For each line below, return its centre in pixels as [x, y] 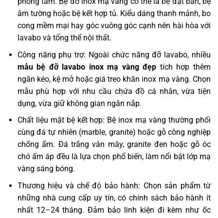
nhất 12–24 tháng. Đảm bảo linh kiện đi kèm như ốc [114, 210]
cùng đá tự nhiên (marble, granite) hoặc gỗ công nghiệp [114, 132]
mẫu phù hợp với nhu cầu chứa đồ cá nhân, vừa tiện [114, 91]
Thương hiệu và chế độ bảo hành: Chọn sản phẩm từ [114, 185]
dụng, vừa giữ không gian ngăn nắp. [79, 103]
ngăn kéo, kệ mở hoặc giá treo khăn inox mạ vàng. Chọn [114, 79]
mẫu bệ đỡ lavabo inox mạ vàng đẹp [87, 67]
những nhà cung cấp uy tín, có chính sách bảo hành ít [114, 198]
